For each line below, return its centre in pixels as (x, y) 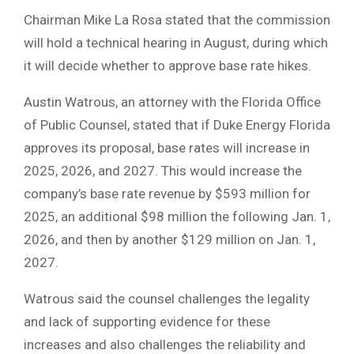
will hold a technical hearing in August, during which (176, 43)
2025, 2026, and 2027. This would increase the (163, 171)
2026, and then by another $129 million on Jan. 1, (169, 240)
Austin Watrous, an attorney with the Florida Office (172, 102)
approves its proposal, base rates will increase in (167, 148)
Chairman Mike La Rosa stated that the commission (177, 20)
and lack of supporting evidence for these (147, 322)
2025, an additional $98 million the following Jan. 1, (177, 217)
